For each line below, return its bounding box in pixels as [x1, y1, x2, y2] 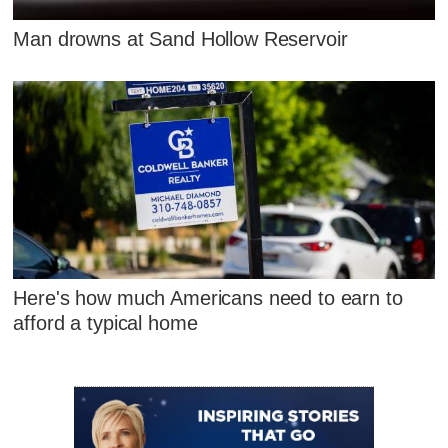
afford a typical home [13, 312, 198, 335]
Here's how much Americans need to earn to [13, 287, 403, 310]
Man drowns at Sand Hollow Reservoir [13, 27, 348, 50]
